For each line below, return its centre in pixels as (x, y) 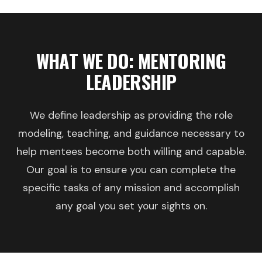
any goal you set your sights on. (131, 206)
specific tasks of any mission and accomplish (131, 188)
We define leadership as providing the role (131, 116)
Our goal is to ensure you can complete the (131, 170)
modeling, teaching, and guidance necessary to (131, 134)
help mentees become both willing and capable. (131, 152)
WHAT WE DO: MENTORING (131, 61)
